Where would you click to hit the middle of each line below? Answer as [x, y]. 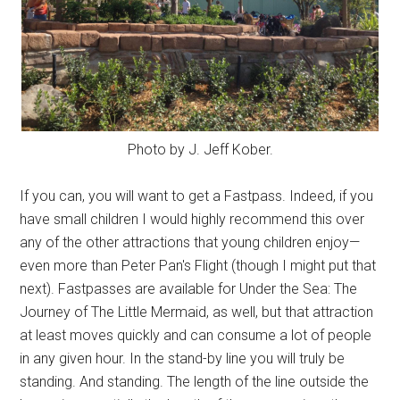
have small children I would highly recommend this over [192, 219]
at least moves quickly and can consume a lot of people [196, 335]
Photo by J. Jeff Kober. [200, 150]
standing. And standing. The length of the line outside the [195, 382]
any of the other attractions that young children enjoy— [190, 242]
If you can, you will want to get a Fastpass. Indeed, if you [197, 196]
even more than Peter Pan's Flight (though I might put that [198, 266]
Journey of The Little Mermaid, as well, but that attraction [197, 312]
